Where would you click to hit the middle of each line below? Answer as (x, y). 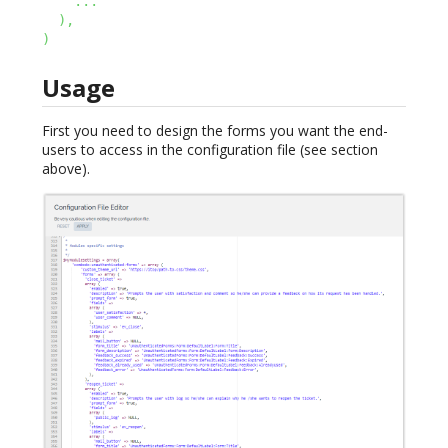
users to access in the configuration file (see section (210, 150)
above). (66, 169)
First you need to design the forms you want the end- (215, 131)
